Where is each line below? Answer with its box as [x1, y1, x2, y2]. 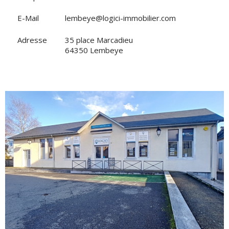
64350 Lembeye [65, 44, 123, 55]
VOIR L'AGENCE [90, 163, 138, 172]
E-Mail [17, 13, 39, 23]
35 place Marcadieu [65, 34, 133, 45]
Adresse [17, 34, 47, 45]
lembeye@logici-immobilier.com [65, 13, 176, 23]
